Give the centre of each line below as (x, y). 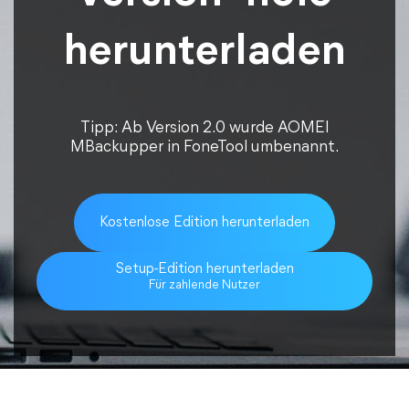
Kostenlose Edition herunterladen (204, 223)
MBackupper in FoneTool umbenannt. (204, 147)
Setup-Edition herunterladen (204, 269)
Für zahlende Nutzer (204, 285)
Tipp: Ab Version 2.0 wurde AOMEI (204, 128)
